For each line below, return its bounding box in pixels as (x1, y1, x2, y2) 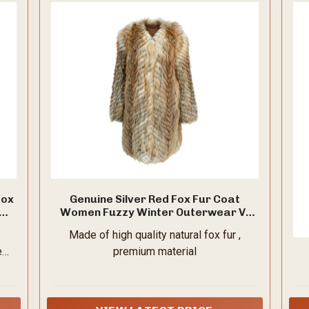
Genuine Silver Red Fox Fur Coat (69, 192, 240, 206)
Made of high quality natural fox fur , (68, 228, 241, 242)
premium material (112, 245, 197, 259)
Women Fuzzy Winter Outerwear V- (59, 206, 250, 219)
